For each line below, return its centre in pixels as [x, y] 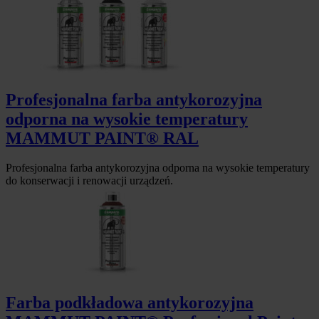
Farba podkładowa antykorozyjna [130, 303]
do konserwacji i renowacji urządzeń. [89, 181]
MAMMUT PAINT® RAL [102, 138]
